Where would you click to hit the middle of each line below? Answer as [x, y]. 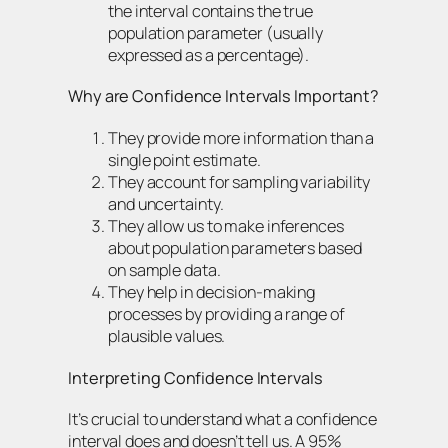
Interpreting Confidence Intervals [195, 377]
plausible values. [167, 335]
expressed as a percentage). [209, 54]
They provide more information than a [241, 137]
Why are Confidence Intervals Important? [224, 96]
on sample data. [164, 269]
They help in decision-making [212, 291]
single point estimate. [184, 159]
